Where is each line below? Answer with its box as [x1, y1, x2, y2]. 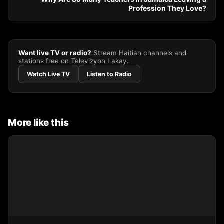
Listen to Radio [87, 70, 132, 78]
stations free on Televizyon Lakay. [18, 57, 129, 65]
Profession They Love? [128, 4, 206, 12]
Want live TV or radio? [18, 49, 91, 57]
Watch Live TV [27, 70, 70, 78]
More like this [8, 117, 69, 128]
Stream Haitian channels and [91, 49, 186, 57]
